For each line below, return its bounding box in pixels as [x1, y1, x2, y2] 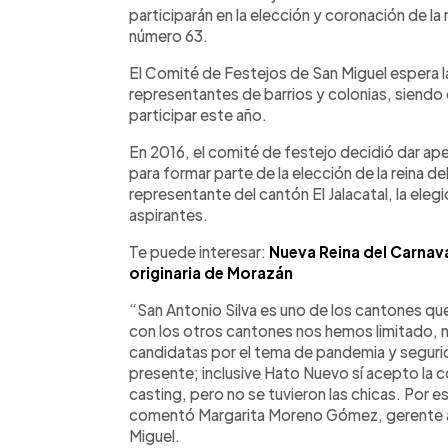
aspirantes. [129, 204, 208, 224]
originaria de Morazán [129, 262, 293, 282]
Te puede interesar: [129, 241, 269, 261]
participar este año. [129, 104, 267, 124]
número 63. [129, 25, 208, 45]
